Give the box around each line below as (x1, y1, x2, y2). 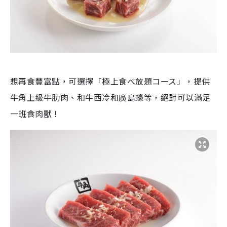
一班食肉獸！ (10, 107, 60, 120)
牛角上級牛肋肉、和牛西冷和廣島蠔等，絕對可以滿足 (10, 91, 211, 103)
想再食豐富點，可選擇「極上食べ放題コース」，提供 (10, 74, 210, 87)
